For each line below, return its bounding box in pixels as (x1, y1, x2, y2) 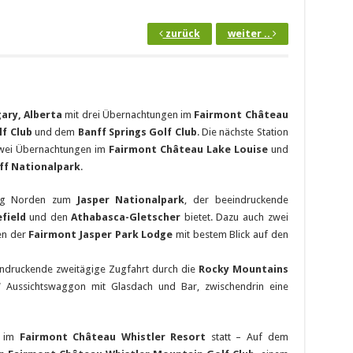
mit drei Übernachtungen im (62, 108, 195, 121)
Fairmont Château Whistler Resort (19, 330, 211, 343)
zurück (162, 27, 200, 39)
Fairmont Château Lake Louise (109, 143, 268, 155)
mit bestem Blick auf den (173, 228, 288, 240)
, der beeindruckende (184, 193, 288, 206)
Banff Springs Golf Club (77, 125, 197, 138)
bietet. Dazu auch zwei (184, 210, 288, 223)
